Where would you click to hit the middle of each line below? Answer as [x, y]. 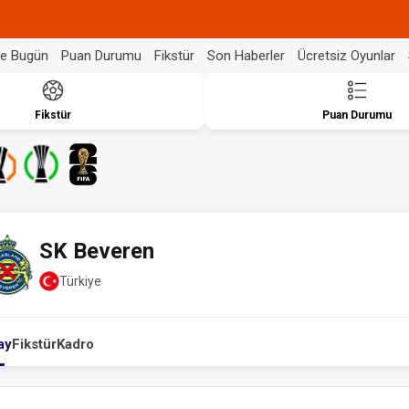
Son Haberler [246, 55]
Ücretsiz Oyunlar [346, 55]
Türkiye [80, 281]
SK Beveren [97, 251]
